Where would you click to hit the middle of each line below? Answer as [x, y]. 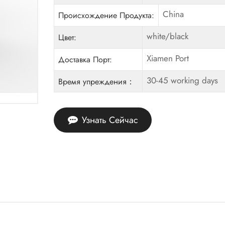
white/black [167, 36]
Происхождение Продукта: [106, 16]
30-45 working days [182, 80]
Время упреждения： [97, 81]
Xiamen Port [167, 59]
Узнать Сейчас [110, 120]
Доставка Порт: [85, 59]
